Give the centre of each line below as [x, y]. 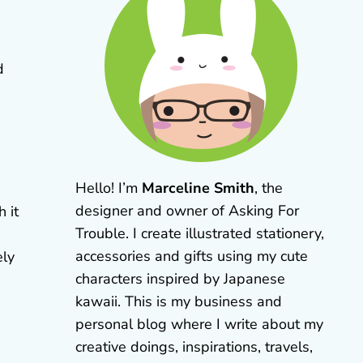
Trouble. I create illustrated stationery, [199, 233]
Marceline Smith [198, 188]
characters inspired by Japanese [180, 279]
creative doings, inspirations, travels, [194, 347]
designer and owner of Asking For [187, 211]
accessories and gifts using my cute [191, 256]
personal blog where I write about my [199, 324]
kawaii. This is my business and [178, 301]
